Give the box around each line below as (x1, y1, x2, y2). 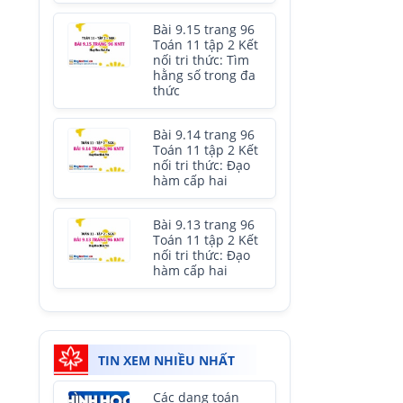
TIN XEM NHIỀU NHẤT (98, 352, 235, 369)
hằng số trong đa (153, 67, 255, 84)
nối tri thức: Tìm (153, 52, 249, 68)
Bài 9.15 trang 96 (153, 22, 255, 38)
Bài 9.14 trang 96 (153, 127, 255, 143)
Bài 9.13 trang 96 (153, 217, 255, 233)
